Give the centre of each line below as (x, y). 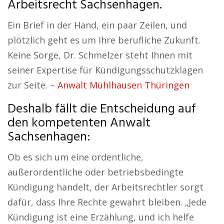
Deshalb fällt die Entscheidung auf (102, 109)
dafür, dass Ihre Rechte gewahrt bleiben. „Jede (107, 202)
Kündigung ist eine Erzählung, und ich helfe (101, 217)
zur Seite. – (32, 85)
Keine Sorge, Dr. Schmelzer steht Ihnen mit (100, 55)
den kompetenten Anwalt (79, 123)
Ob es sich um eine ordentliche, (75, 157)
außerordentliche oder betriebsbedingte (95, 172)
